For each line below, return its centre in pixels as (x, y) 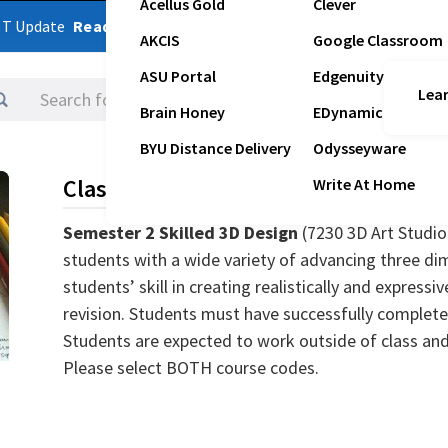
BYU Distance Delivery (215, 148)
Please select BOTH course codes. (192, 367)
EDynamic (347, 112)
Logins (420, 97)
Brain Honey (182, 112)
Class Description (151, 188)
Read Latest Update (147, 26)
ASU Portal (177, 76)
